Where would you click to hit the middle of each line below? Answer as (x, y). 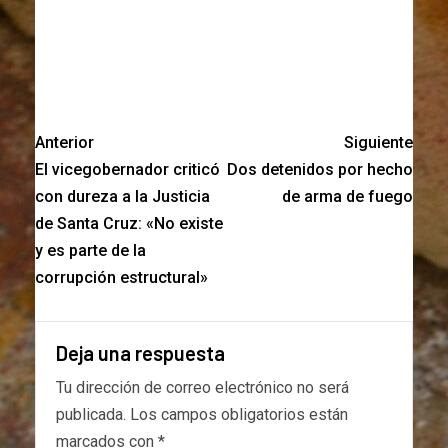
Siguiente (378, 143)
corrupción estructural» (121, 278)
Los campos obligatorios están (239, 415)
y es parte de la (90, 251)
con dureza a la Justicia (122, 197)
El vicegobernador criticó (127, 170)
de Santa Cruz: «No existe (129, 224)
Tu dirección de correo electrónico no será (202, 388)
